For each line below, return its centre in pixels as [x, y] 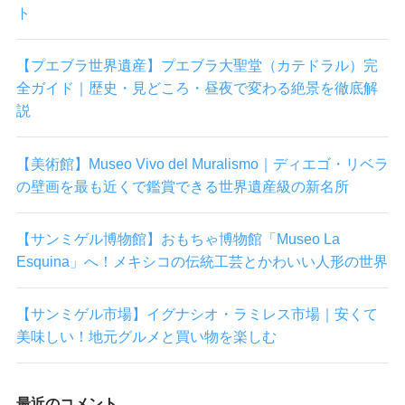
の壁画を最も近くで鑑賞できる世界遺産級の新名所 [182, 186]
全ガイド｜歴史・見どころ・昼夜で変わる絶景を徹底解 [197, 88]
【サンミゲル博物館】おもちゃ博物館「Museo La [178, 238]
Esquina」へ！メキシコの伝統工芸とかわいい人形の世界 [202, 261]
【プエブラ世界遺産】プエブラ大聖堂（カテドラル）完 [197, 66]
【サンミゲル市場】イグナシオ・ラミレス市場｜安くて [197, 314]
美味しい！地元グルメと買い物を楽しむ [146, 337]
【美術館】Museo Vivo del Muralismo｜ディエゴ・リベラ [202, 163]
